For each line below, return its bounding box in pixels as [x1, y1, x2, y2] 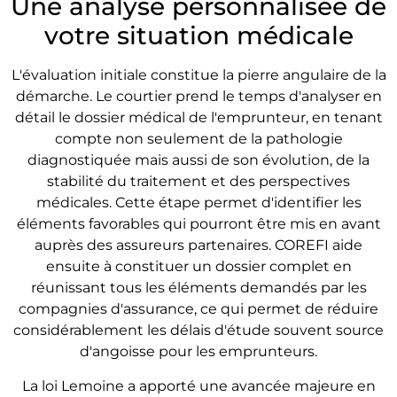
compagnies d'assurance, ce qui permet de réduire [19, 300, 378, 318]
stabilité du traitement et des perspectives [47, 173, 350, 191]
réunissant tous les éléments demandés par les [30, 279, 367, 297]
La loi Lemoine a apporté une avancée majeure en [21, 377, 376, 394]
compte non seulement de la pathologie [54, 130, 343, 148]
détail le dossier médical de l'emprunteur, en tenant [14, 109, 383, 127]
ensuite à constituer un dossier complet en [45, 258, 352, 276]
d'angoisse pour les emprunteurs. [80, 343, 317, 361]
